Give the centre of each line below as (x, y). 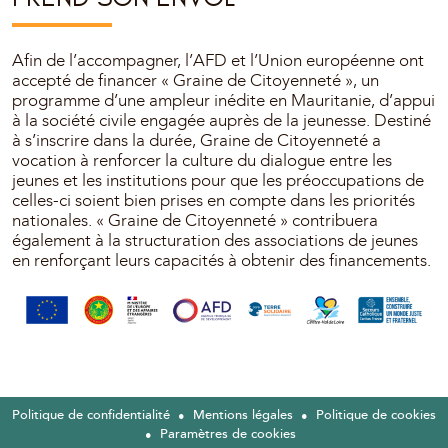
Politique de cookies (376, 414)
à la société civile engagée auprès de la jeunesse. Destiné (221, 121)
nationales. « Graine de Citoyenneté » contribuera (195, 221)
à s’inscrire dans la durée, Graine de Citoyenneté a (196, 141)
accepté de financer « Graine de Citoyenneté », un (195, 81)
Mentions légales (243, 414)
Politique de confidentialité (91, 414)
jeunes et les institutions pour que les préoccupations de (218, 181)
